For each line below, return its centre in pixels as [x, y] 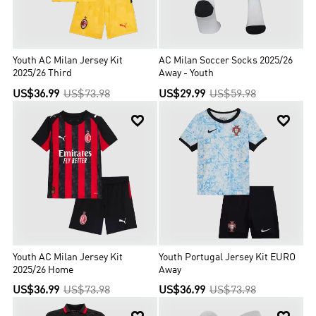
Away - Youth [187, 74]
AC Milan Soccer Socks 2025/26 [226, 61]
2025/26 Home [43, 270]
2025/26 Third [43, 74]
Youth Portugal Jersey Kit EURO [227, 257]
